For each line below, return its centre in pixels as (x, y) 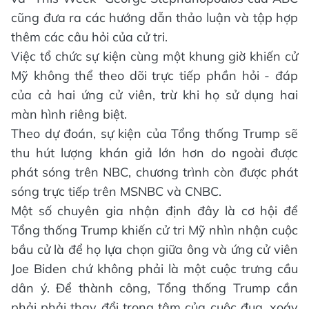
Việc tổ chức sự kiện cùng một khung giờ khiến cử (154, 57)
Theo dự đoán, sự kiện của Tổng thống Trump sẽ (154, 134)
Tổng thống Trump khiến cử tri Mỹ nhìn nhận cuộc (154, 230)
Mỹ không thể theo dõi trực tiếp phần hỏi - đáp (154, 76)
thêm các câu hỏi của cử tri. (89, 37)
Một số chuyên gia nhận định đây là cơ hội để (154, 211)
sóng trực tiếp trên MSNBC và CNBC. (116, 192)
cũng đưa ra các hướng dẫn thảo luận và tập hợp (154, 18)
